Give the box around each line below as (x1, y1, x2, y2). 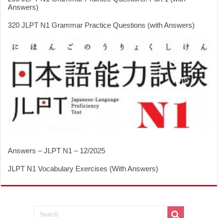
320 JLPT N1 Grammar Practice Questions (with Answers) (8, 21, 195, 30)
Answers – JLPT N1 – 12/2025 (8, 146, 106, 155)
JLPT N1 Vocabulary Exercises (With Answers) (8, 164, 159, 173)
